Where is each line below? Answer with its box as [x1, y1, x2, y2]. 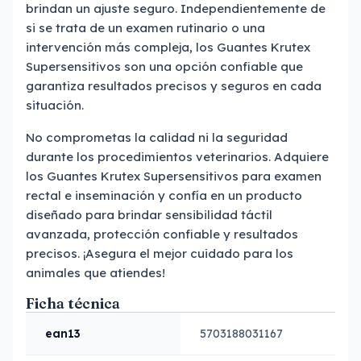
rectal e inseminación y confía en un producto [26, 188, 302, 203]
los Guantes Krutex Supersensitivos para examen [26, 168, 322, 184]
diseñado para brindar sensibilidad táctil [26, 207, 272, 222]
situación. [26, 98, 84, 113]
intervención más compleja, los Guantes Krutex [26, 39, 310, 55]
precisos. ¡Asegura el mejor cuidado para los [26, 246, 293, 261]
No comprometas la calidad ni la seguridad [26, 130, 288, 145]
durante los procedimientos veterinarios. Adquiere [26, 149, 329, 164]
